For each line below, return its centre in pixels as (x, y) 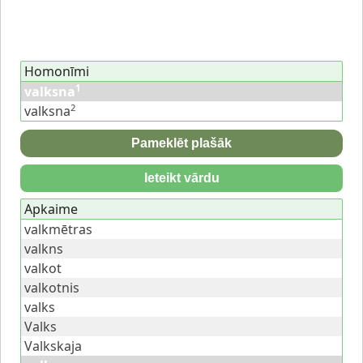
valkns (44, 249)
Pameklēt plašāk (181, 143)
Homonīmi (57, 72)
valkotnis (52, 288)
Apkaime (51, 209)
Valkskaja (53, 346)
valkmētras (58, 230)
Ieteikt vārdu (181, 178)
